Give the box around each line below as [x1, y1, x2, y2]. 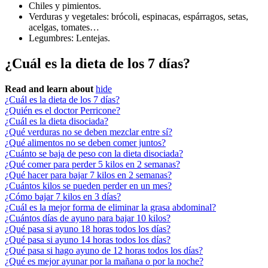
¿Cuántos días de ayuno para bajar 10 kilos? [5, 213, 170, 224]
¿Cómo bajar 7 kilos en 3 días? [5, 191, 121, 202]
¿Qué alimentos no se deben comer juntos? [5, 138, 166, 148]
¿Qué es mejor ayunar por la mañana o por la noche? [5, 256, 203, 267]
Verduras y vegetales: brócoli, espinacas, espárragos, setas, [29, 11, 248, 22]
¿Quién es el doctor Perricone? [5, 105, 120, 116]
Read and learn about [5, 84, 93, 95]
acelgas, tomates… [29, 22, 99, 33]
